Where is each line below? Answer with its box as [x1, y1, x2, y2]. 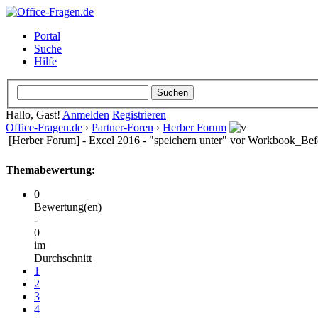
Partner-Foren [92, 121, 153, 133]
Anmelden [62, 108, 109, 121]
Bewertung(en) [34, 200, 102, 213]
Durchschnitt [34, 251, 92, 264]
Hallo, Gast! [6, 108, 62, 121]
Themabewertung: [6, 163, 95, 176]
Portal [34, 30, 60, 42]
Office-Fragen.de [6, 121, 82, 133]
